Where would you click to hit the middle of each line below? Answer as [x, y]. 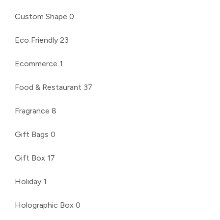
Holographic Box [44, 205]
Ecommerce [36, 63]
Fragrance [32, 110]
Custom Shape [41, 16]
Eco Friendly [36, 40]
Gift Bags [32, 134]
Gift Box [30, 158]
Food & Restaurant [48, 87]
